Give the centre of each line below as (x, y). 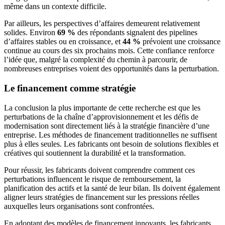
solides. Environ (31, 33)
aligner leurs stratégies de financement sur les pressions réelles (102, 197)
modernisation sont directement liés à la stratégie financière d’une (107, 126)
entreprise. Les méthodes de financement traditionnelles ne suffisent (110, 135)
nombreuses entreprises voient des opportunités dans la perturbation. (111, 69)
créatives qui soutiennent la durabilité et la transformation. (95, 153)
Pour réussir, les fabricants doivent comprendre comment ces (99, 170)
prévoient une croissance (181, 42)
